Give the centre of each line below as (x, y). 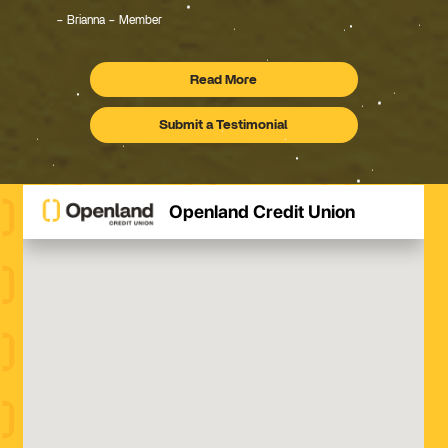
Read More (224, 79)
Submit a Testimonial (224, 125)
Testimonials (262, 85)
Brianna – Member (113, 20)
